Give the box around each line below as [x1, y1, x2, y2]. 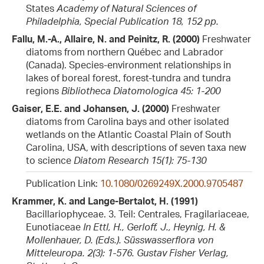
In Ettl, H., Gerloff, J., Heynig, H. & [83, 221, 225, 233]
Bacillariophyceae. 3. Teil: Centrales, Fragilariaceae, [26, 208, 249, 220]
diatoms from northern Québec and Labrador [26, 46, 223, 58]
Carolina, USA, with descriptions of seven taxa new [26, 141, 246, 153]
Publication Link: [26, 177, 100, 189]
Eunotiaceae [26, 221, 83, 233]
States [26, 2, 57, 14]
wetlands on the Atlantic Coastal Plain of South [26, 128, 231, 140]
